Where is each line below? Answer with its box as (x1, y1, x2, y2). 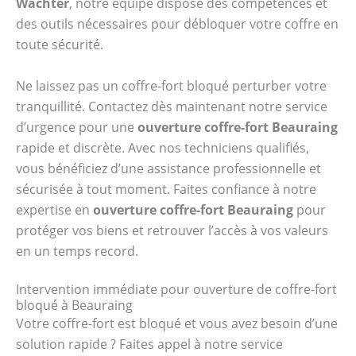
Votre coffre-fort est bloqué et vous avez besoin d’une (16, 315, 338, 333)
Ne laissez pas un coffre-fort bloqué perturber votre (16, 76, 327, 95)
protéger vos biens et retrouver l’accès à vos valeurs (16, 221, 328, 239)
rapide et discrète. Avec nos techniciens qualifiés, (16, 138, 309, 157)
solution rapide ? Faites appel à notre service (16, 335, 283, 354)
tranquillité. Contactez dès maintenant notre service (16, 97, 327, 115)
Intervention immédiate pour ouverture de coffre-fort (16, 281, 337, 299)
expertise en (16, 200, 93, 219)
